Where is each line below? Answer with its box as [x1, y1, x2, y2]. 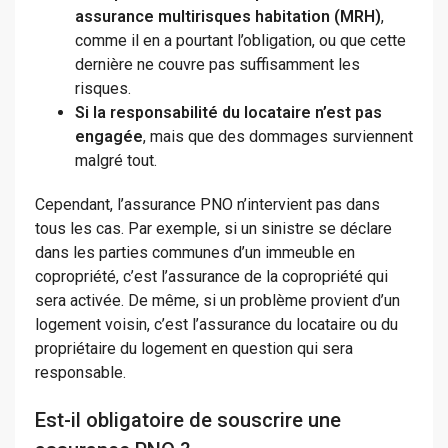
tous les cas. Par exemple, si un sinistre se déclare [35, 219, 392, 239]
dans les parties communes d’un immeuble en [35, 243, 355, 263]
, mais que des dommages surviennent [143, 127, 413, 147]
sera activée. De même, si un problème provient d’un [35, 291, 400, 311]
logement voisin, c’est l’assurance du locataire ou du [35, 315, 398, 335]
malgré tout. [75, 151, 157, 171]
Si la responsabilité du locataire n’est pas [75, 103, 382, 123]
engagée [75, 127, 143, 147]
